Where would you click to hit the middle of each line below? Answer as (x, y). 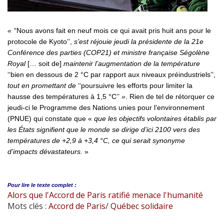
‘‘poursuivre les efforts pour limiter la (135, 85)
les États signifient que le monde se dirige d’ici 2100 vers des (104, 129)
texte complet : (57, 185)
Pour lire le (21, 185)
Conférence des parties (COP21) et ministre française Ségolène (108, 52)
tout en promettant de (43, 85)
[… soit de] (45, 63)
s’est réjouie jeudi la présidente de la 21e (139, 41)
